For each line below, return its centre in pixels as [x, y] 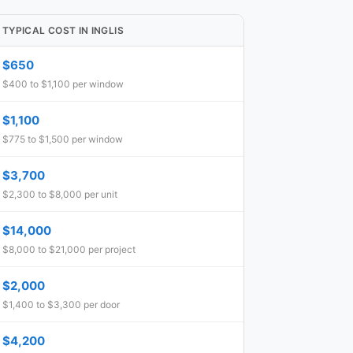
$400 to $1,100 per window [63, 84]
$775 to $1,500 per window [63, 139]
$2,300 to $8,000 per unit [60, 194]
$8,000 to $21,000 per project [69, 249]
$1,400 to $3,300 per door [61, 305]
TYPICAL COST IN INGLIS [63, 30]
